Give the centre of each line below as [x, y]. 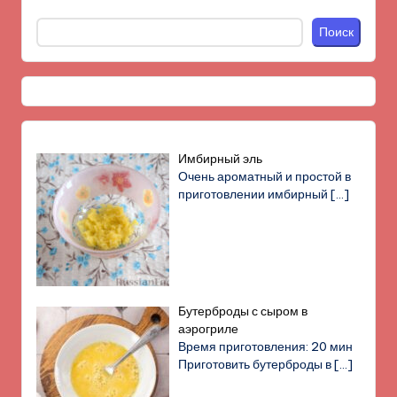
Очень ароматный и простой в [265, 177]
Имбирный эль [221, 159]
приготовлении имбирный [255, 195]
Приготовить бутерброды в [257, 365]
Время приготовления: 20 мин [266, 347]
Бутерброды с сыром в [243, 311]
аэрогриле [209, 329]
